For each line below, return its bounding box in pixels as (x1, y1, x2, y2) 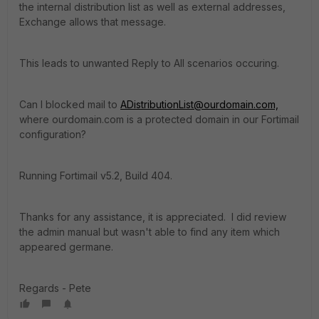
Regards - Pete (19, 282, 91, 294)
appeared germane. (19, 241, 113, 253)
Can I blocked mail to (19, 98, 120, 110)
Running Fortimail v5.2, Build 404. (19, 169, 172, 182)
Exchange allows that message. (19, 16, 166, 28)
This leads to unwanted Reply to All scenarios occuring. (19, 57, 279, 69)
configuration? (19, 128, 86, 140)
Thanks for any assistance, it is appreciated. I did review (19, 211, 286, 223)
